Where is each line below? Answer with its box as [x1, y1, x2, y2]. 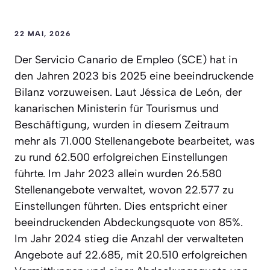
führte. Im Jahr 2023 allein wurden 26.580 [14, 166, 222, 180]
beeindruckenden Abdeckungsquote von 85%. [14, 215, 243, 229]
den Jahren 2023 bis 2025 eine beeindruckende [14, 69, 254, 83]
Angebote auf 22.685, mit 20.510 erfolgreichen [14, 248, 247, 262]
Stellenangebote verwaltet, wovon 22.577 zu [14, 183, 234, 196]
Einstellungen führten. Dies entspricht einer [14, 199, 227, 213]
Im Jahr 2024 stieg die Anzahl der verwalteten [14, 231, 243, 245]
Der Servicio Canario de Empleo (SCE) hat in [14, 52, 237, 66]
